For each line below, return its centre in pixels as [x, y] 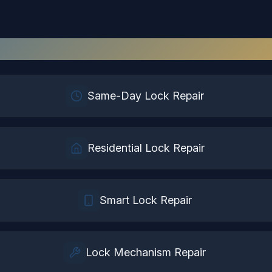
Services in [148, 49]
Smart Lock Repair [146, 200]
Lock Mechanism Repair [146, 252]
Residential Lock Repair [146, 148]
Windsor [225, 49]
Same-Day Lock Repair [146, 96]
